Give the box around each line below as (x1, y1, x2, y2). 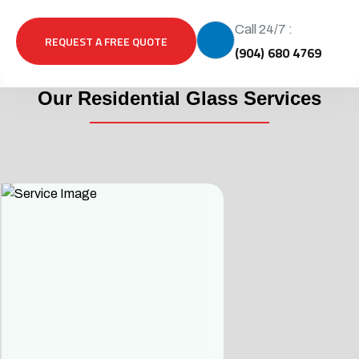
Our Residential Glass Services (38, 87, 321, 110)
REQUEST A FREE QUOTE (45, 33, 167, 50)
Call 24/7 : (235, 22, 292, 37)
